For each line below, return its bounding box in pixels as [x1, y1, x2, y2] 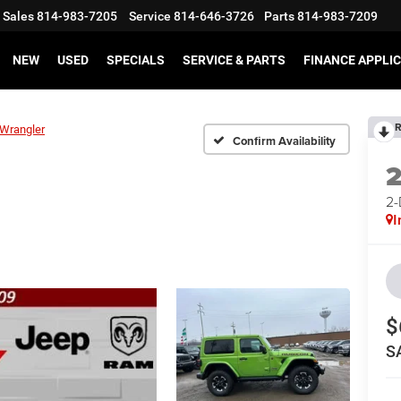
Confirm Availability [233, 132, 336, 149]
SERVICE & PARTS [183, 53, 286, 68]
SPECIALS [107, 53, 165, 68]
